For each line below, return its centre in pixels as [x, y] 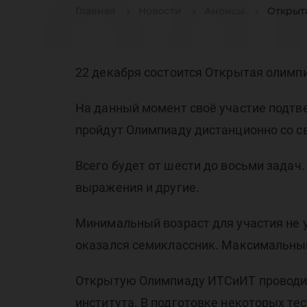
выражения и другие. [137, 187]
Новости [160, 11]
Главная [96, 11]
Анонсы [224, 11]
